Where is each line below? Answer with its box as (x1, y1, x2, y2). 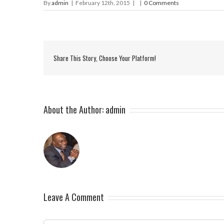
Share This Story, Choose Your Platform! (53, 53, 156, 63)
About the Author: (43, 103, 105, 116)
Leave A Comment (43, 190, 104, 203)
